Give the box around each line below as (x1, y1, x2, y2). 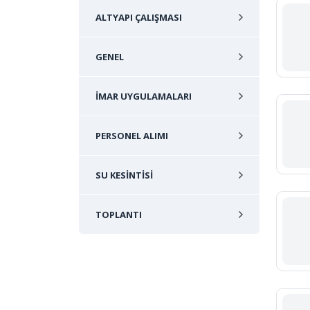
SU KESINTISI (95, 168, 153, 181)
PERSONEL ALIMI (95, 129, 168, 142)
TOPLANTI (95, 208, 142, 221)
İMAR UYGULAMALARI (95, 89, 192, 102)
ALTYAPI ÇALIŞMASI (95, 10, 182, 24)
